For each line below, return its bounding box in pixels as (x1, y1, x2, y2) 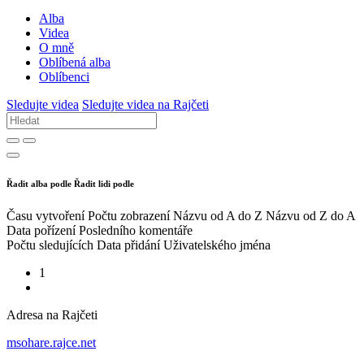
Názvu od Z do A (266, 209, 355, 223)
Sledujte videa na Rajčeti (82, 97, 209, 112)
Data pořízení (6, 223, 76, 238)
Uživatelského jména (163, 238, 271, 253)
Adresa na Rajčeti (6, 308, 97, 323)
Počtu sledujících (6, 238, 93, 253)
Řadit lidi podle (74, 179, 134, 189)
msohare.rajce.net (6, 336, 96, 350)
